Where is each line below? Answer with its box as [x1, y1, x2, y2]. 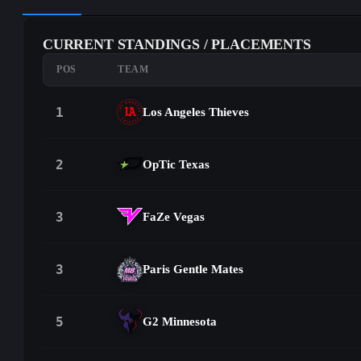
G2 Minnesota [143, 314, 217, 328]
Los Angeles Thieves [143, 105, 249, 118]
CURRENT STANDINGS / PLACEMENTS [43, 36, 311, 52]
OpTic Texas [143, 157, 210, 171]
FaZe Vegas [143, 210, 205, 223]
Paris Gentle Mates [143, 262, 243, 276]
